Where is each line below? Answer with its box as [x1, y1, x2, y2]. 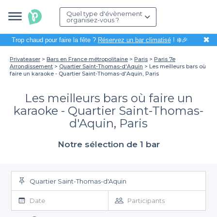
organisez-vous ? [66, 16, 119, 24]
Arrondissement [10, 63, 53, 70]
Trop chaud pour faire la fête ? [11, 36, 98, 44]
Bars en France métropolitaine [46, 56, 128, 62]
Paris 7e [154, 56, 175, 62]
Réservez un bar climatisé [97, 36, 171, 44]
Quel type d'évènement [66, 10, 142, 17]
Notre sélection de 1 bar [57, 139, 160, 149]
